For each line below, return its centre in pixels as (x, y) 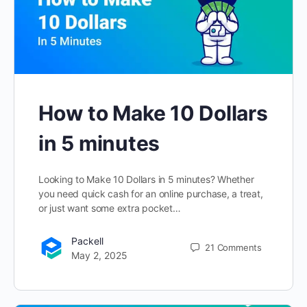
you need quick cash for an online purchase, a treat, (151, 193)
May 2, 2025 (99, 255)
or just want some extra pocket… (110, 208)
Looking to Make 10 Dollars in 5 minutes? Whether (146, 179)
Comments (239, 248)
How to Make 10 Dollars (153, 113)
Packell (87, 241)
